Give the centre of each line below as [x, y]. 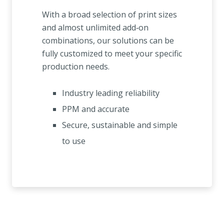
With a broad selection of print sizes [109, 15]
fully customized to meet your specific [112, 54]
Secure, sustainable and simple [120, 125]
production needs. [76, 67]
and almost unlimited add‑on [95, 28]
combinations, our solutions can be [108, 41]
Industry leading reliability [111, 93]
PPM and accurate [96, 109]
